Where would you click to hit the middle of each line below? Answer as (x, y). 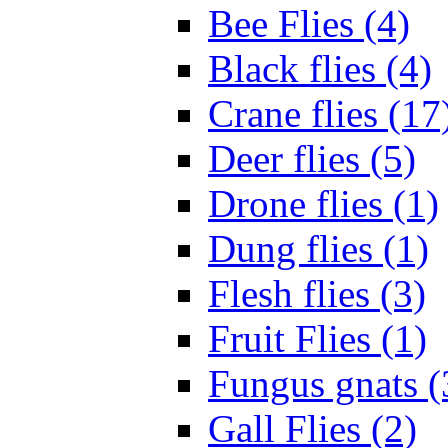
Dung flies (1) (318, 249)
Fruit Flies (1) (317, 339)
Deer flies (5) (312, 159)
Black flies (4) (320, 69)
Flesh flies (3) (317, 294)
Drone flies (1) (323, 204)
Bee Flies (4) (309, 24)
